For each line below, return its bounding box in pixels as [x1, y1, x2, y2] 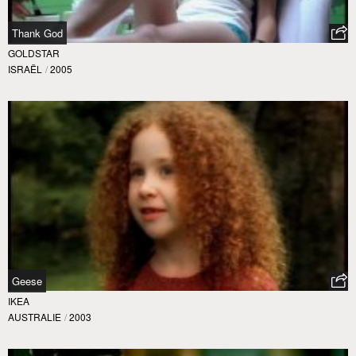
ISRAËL [8, 61, 42, 75]
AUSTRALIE [8, 310, 61, 324]
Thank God [12, 25, 63, 41]
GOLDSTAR [8, 45, 60, 60]
